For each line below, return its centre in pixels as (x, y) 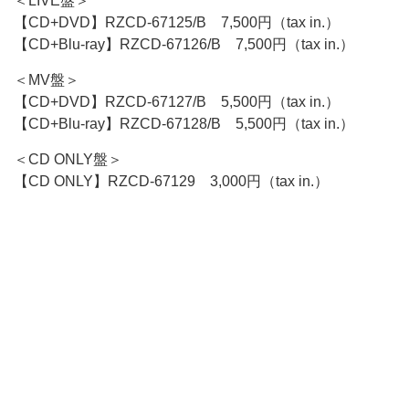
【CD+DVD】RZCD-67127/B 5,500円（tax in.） (177, 102)
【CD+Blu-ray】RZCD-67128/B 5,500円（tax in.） (184, 124)
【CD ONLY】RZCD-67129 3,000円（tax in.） (171, 181)
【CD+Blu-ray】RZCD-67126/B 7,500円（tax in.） (184, 44)
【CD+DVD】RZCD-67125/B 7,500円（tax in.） (177, 22)
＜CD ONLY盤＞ (68, 159)
